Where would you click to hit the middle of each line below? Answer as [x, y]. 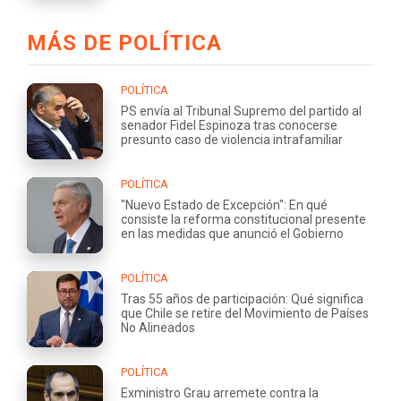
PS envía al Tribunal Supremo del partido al [241, 111]
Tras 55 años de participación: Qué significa [242, 299]
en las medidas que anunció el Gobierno [232, 233]
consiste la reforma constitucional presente [243, 219]
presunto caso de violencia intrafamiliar [232, 139]
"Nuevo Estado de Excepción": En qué [224, 205]
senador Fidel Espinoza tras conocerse [229, 125]
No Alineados [158, 327]
